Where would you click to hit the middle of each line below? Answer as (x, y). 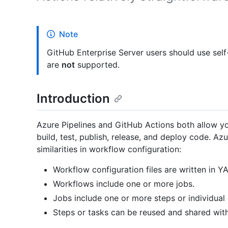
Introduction (73, 98)
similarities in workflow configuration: (109, 149)
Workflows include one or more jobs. (124, 184)
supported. (97, 65)
